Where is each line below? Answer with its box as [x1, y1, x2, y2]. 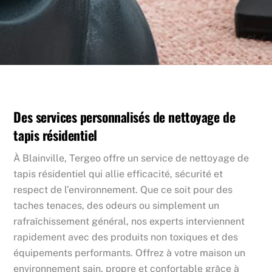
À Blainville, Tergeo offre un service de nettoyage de [13, 152, 250, 164]
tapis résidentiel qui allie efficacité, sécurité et [13, 168, 223, 180]
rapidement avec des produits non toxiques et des [13, 231, 239, 243]
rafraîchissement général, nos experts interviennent [13, 215, 245, 227]
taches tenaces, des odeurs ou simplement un [13, 199, 220, 211]
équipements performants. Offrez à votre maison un [13, 246, 246, 259]
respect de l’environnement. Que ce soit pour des [13, 183, 233, 195]
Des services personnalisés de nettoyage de [13, 106, 236, 126]
